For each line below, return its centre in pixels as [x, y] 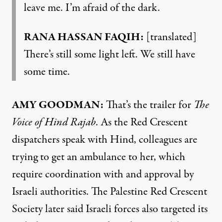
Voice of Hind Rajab [54, 122]
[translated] [170, 37]
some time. [47, 72]
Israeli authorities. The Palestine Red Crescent [110, 192]
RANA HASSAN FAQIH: [84, 37]
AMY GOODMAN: [58, 105]
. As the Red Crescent [141, 122]
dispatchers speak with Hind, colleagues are [105, 139]
